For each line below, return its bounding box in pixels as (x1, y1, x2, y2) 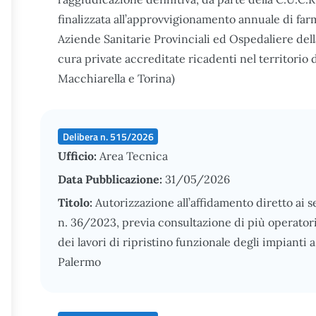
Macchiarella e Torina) (58, 71, 175, 85)
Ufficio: (58, 149, 99, 163)
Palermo (58, 255, 101, 269)
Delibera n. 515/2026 (62, 128, 154, 144)
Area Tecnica (99, 149, 168, 163)
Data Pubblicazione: (58, 172, 165, 186)
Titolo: (58, 195, 95, 209)
